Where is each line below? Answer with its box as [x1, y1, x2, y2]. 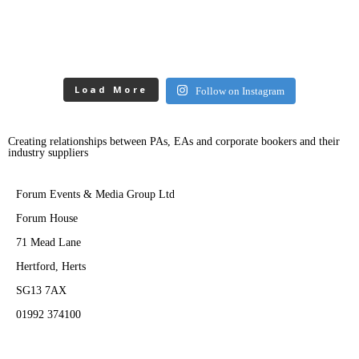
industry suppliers [8, 146, 88, 159]
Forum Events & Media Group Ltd [16, 188, 175, 200]
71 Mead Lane [16, 236, 81, 248]
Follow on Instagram [196, 84, 285, 97]
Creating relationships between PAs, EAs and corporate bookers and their [8, 135, 340, 147]
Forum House [16, 212, 78, 224]
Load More [74, 83, 148, 95]
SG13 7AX [16, 284, 67, 296]
